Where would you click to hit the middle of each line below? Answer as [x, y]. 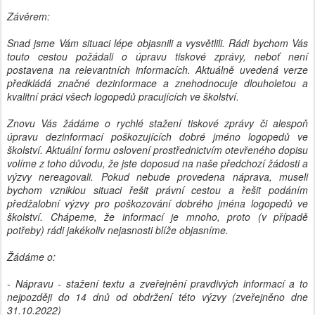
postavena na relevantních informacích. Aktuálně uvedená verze [157, 70]
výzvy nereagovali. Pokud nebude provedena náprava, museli [157, 176]
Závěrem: [28, 16]
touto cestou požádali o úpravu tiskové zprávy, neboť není [157, 56]
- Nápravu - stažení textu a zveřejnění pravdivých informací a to [157, 283]
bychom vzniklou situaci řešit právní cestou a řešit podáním [157, 190]
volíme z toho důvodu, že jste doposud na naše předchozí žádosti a [157, 163]
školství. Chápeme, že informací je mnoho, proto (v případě [157, 217]
